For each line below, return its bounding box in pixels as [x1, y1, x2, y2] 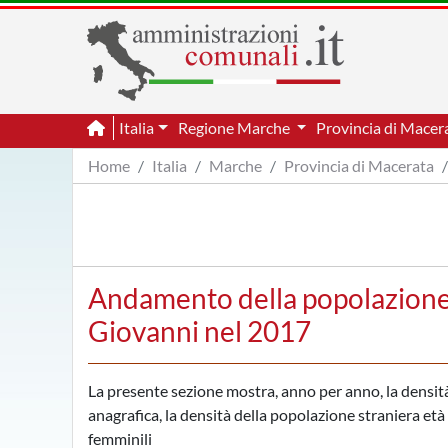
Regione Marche [177, 118, 293, 137]
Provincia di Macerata [284, 156, 434, 175]
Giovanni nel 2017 [88, 314, 311, 348]
